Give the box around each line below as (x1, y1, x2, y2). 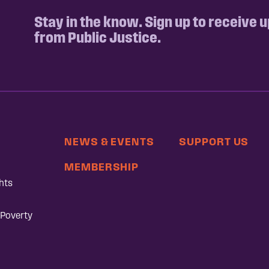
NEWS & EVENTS (64, 135, 154, 147)
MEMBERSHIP (64, 160, 139, 172)
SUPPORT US (179, 135, 249, 147)
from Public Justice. (34, 29, 161, 46)
